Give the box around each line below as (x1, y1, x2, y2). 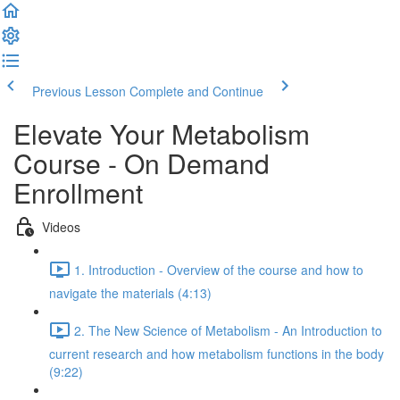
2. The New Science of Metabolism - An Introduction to (74, 321, 382, 339)
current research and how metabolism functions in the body (49, 345, 384, 362)
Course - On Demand (13, 144, 270, 182)
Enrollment (13, 173, 143, 212)
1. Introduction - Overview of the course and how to (74, 260, 363, 279)
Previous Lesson (32, 82, 126, 100)
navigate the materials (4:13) (49, 284, 212, 302)
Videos (42, 217, 80, 236)
